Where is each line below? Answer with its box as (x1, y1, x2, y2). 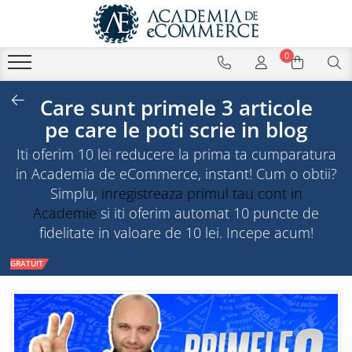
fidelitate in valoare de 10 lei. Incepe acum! (38, 223, 313, 242)
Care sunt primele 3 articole (39, 93, 313, 122)
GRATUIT (10, 258, 43, 269)
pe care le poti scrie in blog (45, 115, 307, 144)
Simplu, (49, 184, 101, 203)
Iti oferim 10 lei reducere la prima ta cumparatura (16, 145, 336, 163)
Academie (33, 203, 97, 222)
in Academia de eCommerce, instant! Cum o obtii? (15, 164, 337, 183)
